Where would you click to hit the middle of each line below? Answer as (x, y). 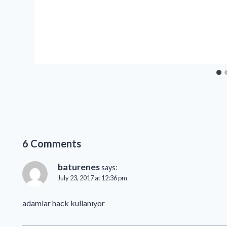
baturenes (79, 167)
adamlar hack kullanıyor (63, 203)
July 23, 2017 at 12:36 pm (92, 178)
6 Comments (51, 144)
